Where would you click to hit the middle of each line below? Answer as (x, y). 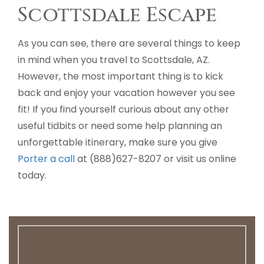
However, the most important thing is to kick (121, 76)
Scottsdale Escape (117, 15)
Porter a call (46, 159)
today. (32, 175)
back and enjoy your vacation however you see (126, 93)
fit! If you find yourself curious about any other (123, 109)
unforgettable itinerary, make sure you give (118, 142)
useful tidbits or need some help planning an (120, 126)
